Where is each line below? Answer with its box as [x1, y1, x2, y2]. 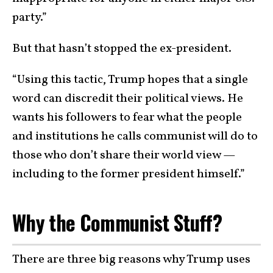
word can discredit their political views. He [12, 90, 243, 107]
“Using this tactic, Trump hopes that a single [12, 71, 248, 88]
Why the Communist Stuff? [12, 207, 227, 238]
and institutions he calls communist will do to [12, 127, 258, 145]
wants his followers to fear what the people [12, 108, 242, 126]
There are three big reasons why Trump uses [12, 251, 250, 269]
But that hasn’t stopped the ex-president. [12, 40, 234, 57]
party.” [12, 9, 47, 26]
